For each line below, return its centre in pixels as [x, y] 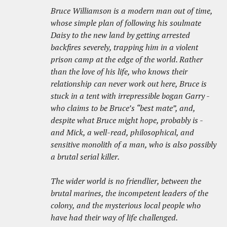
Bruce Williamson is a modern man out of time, [131, 11]
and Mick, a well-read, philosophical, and [122, 133]
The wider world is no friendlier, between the [126, 181]
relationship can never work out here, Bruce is [129, 84]
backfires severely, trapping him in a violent [124, 47]
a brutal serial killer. [85, 157]
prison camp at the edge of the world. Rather [127, 60]
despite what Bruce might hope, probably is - [127, 120]
